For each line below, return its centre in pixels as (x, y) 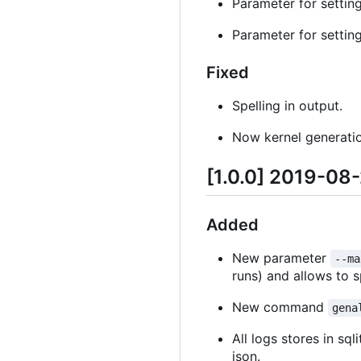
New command (280, 307)
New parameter (281, 258)
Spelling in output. (287, 105)
